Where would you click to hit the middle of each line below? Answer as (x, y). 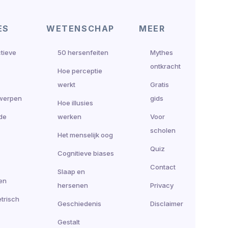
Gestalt (69, 222)
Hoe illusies (75, 103)
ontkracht (165, 66)
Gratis (160, 84)
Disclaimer (167, 203)
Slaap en (71, 171)
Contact (163, 167)
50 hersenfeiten (83, 52)
